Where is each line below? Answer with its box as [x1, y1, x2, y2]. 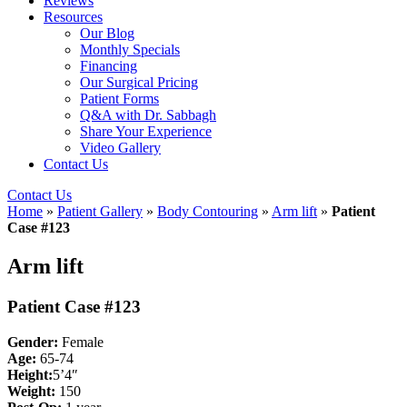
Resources [44, 9, 103, 25]
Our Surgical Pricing [80, 74, 198, 90]
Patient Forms [80, 91, 159, 106]
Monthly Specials [80, 42, 180, 57]
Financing [80, 58, 137, 74]
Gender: [7, 333, 58, 350]
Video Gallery [80, 140, 161, 155]
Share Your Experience [80, 124, 212, 139]
